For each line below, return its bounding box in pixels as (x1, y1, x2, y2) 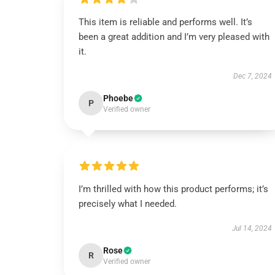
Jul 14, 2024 (231, 224, 272, 233)
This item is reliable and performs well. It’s (79, 17, 252, 28)
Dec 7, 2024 (233, 72, 272, 80)
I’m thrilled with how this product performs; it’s (79, 184, 268, 195)
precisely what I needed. (79, 198, 177, 209)
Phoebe (103, 93, 133, 103)
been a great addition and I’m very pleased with (79, 31, 269, 42)
